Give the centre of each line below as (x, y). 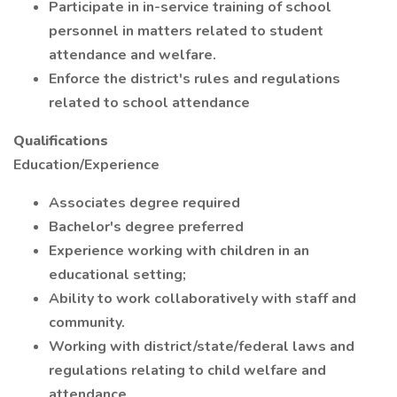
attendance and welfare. (132, 55)
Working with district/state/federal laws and (202, 346)
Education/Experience (86, 165)
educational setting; (117, 275)
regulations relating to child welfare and (187, 370)
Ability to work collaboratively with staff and (202, 299)
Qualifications (61, 141)
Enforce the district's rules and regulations (195, 79)
